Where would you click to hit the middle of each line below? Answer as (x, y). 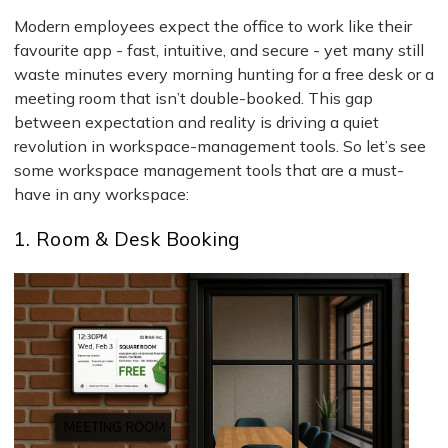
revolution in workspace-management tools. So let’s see (220, 146)
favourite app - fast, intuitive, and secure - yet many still (219, 50)
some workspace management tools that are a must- (209, 170)
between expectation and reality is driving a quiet (196, 122)
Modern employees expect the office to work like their (213, 26)
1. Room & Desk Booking (127, 239)
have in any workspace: (101, 194)
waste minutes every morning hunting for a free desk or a (224, 74)
